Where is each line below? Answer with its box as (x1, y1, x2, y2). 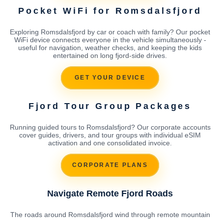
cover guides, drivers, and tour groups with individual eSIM (19, 131, 201, 139)
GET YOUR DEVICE (75, 74, 145, 82)
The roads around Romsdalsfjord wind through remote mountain (10, 210, 210, 219)
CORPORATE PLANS (72, 162, 148, 169)
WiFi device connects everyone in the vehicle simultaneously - (14, 35, 206, 44)
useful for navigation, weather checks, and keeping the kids (18, 43, 202, 52)
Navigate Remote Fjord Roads (47, 188, 173, 198)
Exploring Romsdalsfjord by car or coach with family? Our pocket (10, 27, 210, 36)
